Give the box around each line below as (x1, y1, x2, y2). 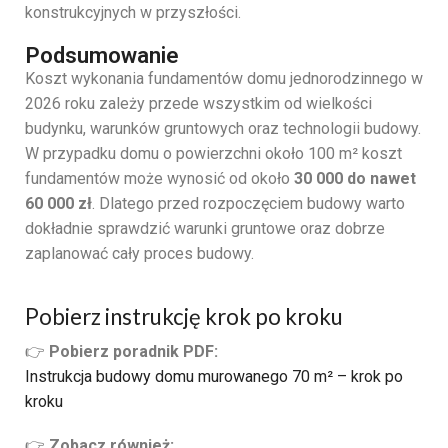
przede (149, 93, 203, 113)
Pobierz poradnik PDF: (49, 342, 218, 362)
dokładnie (25, 218, 97, 238)
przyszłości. (156, 3, 241, 23)
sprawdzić (97, 218, 174, 238)
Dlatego (99, 193, 158, 213)
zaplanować (25, 243, 112, 263)
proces (144, 243, 197, 263)
